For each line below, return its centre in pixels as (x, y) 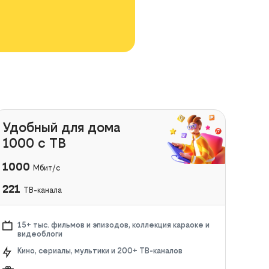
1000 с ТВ (34, 143)
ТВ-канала (42, 190)
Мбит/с (46, 168)
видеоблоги (40, 234)
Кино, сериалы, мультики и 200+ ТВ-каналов (100, 250)
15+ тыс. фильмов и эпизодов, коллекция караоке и (113, 225)
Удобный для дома (61, 127)
